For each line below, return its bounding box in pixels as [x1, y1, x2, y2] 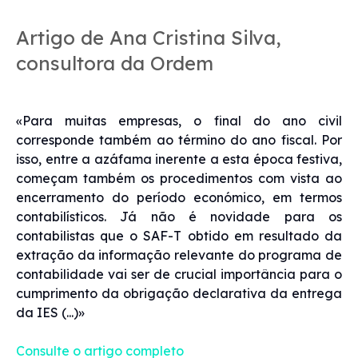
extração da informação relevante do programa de [16, 246, 342, 263]
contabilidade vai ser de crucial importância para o [16, 265, 342, 282]
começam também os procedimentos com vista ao [16, 169, 342, 186]
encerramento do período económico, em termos [16, 189, 342, 205]
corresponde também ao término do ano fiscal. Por [16, 131, 342, 148]
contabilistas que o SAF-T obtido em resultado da [16, 227, 342, 244]
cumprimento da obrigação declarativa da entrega [16, 284, 342, 301]
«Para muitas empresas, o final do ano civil [16, 112, 342, 129]
